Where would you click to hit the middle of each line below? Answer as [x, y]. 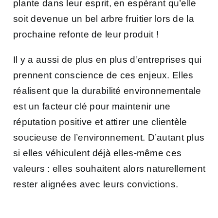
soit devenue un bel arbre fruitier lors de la [104, 18]
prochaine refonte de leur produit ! [87, 34]
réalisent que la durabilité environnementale [107, 91]
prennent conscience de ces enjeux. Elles [103, 75]
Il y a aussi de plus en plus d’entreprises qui [108, 59]
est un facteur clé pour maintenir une [92, 106]
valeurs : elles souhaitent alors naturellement [109, 168]
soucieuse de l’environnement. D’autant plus [109, 137]
